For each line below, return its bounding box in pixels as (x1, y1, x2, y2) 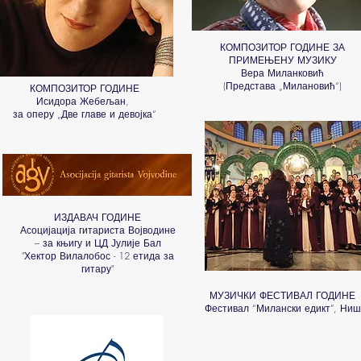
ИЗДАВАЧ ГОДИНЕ (54, 210, 141, 224)
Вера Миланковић (241, 66, 324, 80)
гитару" (81, 262, 114, 276)
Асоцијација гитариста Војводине (19, 223, 176, 237)
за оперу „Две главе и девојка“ (12, 107, 156, 121)
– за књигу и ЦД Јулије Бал (34, 236, 161, 250)
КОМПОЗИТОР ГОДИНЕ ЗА (220, 40, 345, 54)
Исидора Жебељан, (36, 94, 132, 108)
